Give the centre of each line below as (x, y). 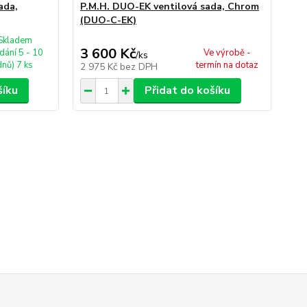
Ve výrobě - (227, 53)
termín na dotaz (227, 65)
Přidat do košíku (187, 90)
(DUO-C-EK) (108, 20)
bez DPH (138, 67)
